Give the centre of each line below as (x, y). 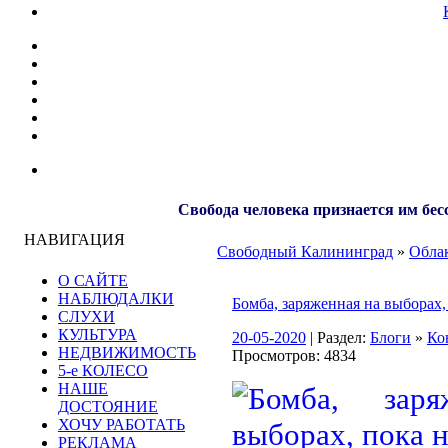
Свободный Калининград (305, 251)
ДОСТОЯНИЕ (108, 406)
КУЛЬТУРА (97, 334)
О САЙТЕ (93, 280)
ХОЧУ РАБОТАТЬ (121, 424)
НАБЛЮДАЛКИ (116, 298)
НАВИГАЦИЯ (74, 239)
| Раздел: (338, 337)
